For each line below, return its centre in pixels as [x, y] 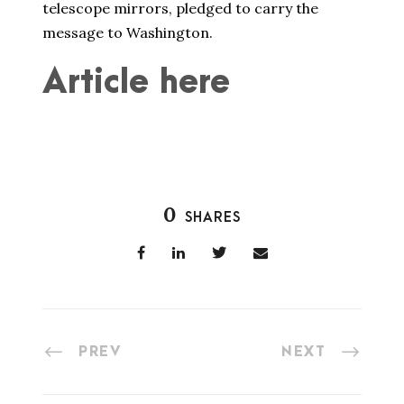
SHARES [213, 218]
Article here [136, 83]
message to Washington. [128, 33]
